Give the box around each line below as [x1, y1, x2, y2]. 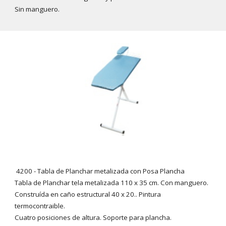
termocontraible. [15, 201, 66, 211]
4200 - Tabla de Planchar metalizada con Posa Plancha [15, 166, 185, 176]
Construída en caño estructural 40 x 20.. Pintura [15, 190, 161, 199]
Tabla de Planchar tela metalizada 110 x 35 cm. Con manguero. [15, 178, 209, 188]
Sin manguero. [15, 4, 60, 14]
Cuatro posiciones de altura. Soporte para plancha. [15, 213, 172, 222]
